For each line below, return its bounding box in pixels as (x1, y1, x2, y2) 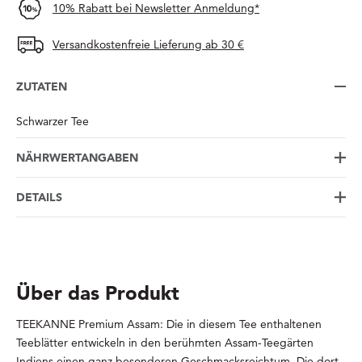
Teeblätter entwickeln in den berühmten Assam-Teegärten (16, 335, 314, 351)
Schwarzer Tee (16, 114, 89, 129)
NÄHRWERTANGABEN (16, 150, 138, 166)
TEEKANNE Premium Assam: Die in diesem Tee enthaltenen (16, 317, 322, 332)
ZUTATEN (16, 79, 67, 95)
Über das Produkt (16, 281, 179, 305)
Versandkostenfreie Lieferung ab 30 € (53, 37, 244, 53)
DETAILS (16, 190, 62, 205)
